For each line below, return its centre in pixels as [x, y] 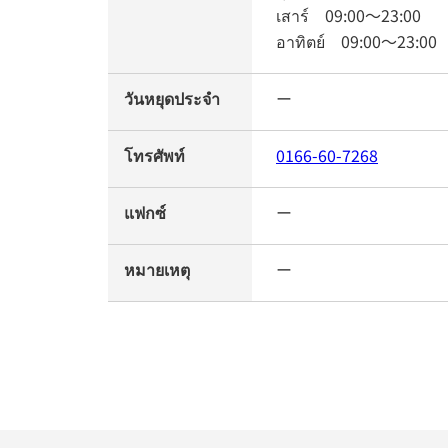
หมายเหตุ [157, 269]
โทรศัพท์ [154, 155]
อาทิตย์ [308, 41]
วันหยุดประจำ [172, 98]
